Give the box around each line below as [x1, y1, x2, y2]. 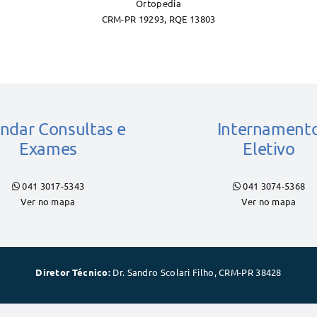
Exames [19, 138, 77, 158]
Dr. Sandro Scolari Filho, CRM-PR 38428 [113, 266, 282, 278]
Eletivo [243, 138, 295, 158]
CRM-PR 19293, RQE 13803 [101, 13, 216, 25]
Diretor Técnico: [35, 266, 113, 278]
